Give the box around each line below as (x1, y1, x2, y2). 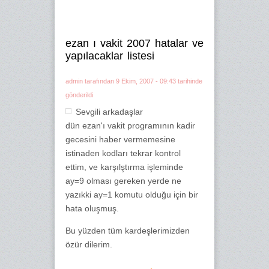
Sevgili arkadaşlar (76, 107, 143, 116)
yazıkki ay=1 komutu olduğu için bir (65, 190, 198, 199)
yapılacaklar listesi (65, 50, 154, 62)
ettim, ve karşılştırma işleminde (65, 162, 183, 172)
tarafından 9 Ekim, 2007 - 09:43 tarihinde (83, 77, 202, 85)
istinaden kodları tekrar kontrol (65, 148, 181, 158)
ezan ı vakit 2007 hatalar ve (65, 37, 204, 49)
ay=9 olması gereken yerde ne (65, 176, 181, 186)
